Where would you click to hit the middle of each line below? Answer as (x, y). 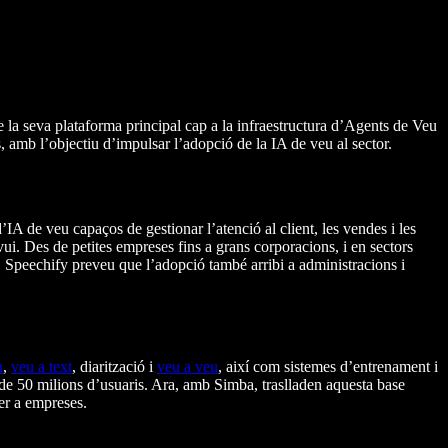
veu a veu (187, 367)
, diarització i (114, 367)
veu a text (41, 367)
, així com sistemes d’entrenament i (328, 367)
